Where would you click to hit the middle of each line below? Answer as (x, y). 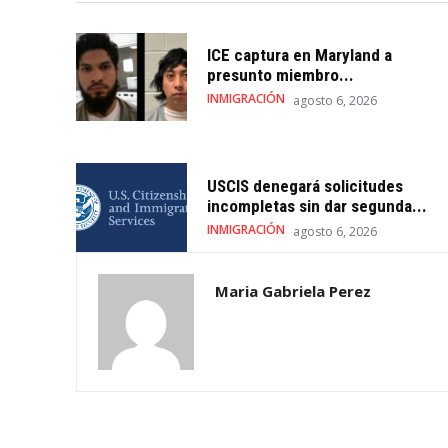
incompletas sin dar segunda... (316, 205)
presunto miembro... (280, 75)
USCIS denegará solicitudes (304, 185)
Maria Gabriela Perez (293, 290)
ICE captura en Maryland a (299, 55)
